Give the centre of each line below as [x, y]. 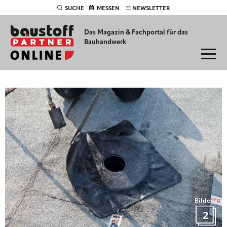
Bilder [204, 201]
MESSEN [108, 9]
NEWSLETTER [151, 9]
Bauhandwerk [105, 42]
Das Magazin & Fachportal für [131, 33]
